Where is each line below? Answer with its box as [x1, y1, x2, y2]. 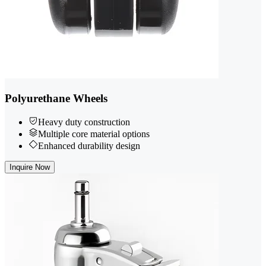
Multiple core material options [38, 129, 150, 140]
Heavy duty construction [38, 117, 130, 128]
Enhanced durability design [38, 141, 140, 151]
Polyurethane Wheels [5, 91, 107, 104]
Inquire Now [9, 163, 50, 172]
